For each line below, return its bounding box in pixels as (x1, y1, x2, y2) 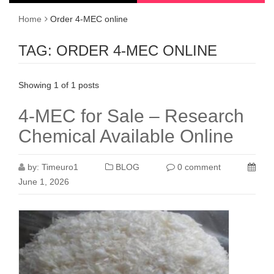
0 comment (175, 162, 221, 172)
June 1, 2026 (18, 177, 69, 187)
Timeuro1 (42, 162, 78, 172)
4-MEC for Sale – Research (18, 106, 244, 126)
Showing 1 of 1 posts (18, 80, 99, 90)
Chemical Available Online (18, 126, 234, 146)
